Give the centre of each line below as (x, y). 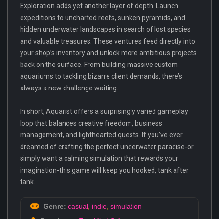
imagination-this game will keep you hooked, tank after (104, 170)
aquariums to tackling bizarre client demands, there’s (101, 76)
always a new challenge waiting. (69, 88)
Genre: (54, 206)
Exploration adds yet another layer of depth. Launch (99, 6)
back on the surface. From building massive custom (99, 64)
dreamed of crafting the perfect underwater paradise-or (107, 146)
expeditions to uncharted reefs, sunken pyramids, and (103, 17)
